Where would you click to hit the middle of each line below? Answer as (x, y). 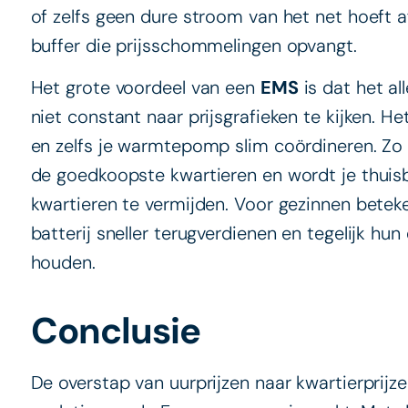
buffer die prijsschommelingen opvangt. (194, 45)
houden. (63, 263)
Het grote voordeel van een (145, 88)
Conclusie (115, 331)
